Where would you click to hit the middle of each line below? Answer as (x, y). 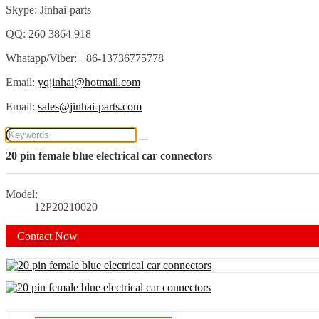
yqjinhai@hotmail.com (89, 82)
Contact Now (47, 236)
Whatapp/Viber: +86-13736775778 (85, 58)
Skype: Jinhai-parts (48, 9)
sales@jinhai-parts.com (90, 106)
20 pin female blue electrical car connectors (109, 156)
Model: (22, 194)
